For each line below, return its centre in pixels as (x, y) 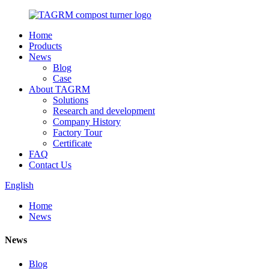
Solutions (71, 100)
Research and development (104, 111)
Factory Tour (77, 132)
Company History (87, 122)
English (19, 185)
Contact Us (50, 165)
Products (45, 46)
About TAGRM (59, 89)
